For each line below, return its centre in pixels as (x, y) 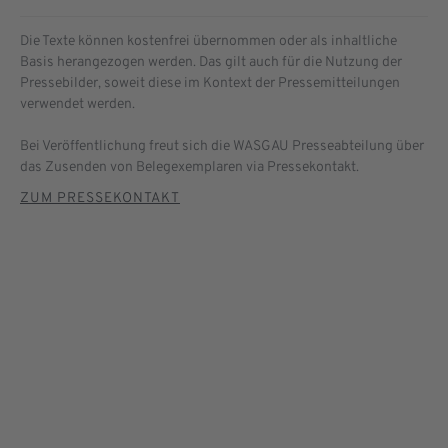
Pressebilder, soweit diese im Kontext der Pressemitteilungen (210, 83)
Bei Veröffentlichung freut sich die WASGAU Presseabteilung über (222, 146)
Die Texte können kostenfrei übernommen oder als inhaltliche (208, 41)
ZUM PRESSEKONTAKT (100, 198)
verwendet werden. (77, 104)
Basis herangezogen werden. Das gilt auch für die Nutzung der (211, 62)
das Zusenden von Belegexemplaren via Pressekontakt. (189, 167)
